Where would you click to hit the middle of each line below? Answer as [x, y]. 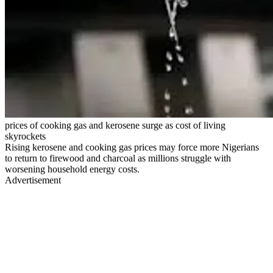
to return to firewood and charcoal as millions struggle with [118, 158]
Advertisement [33, 180]
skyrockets [25, 136]
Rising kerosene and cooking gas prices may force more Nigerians [132, 147]
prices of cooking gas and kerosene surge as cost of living [115, 125]
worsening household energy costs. [72, 169]
